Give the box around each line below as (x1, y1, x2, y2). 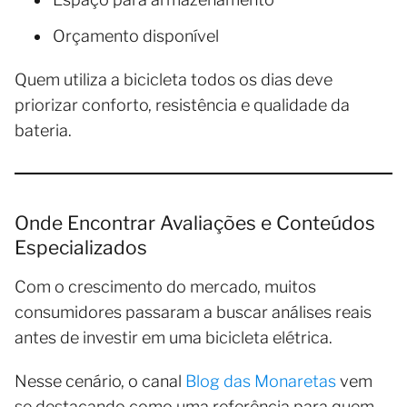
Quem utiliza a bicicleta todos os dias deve (15, 69, 333, 89)
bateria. (15, 120, 72, 140)
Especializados (15, 235, 147, 259)
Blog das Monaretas (185, 371, 336, 391)
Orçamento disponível (53, 25, 219, 45)
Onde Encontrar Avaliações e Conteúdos (15, 211, 375, 234)
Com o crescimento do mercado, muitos (15, 276, 316, 296)
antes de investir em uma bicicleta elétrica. (15, 327, 333, 347)
